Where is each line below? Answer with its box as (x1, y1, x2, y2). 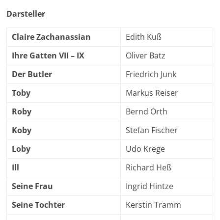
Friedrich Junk (126, 69, 177, 80)
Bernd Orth (126, 106, 168, 117)
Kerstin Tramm (126, 199, 182, 210)
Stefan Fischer (126, 125, 178, 136)
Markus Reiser (126, 87, 179, 98)
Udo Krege (126, 143, 165, 154)
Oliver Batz (126, 50, 166, 61)
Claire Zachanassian (12, 31, 91, 42)
